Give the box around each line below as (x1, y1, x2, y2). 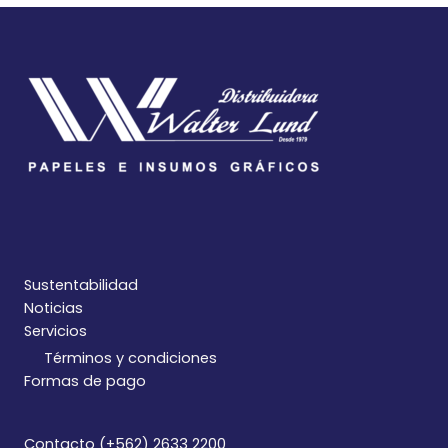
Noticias (24, 298, 83, 318)
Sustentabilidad (24, 275, 138, 295)
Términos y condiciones (44, 347, 217, 368)
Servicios (24, 321, 87, 341)
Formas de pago (24, 370, 146, 391)
